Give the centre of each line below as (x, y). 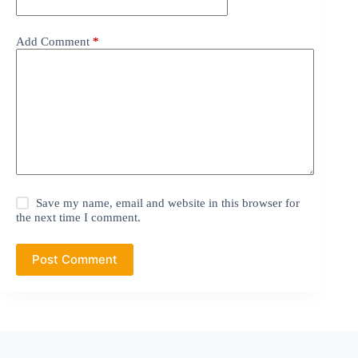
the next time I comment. (78, 217)
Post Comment (75, 260)
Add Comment (53, 41)
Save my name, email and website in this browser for (168, 203)
